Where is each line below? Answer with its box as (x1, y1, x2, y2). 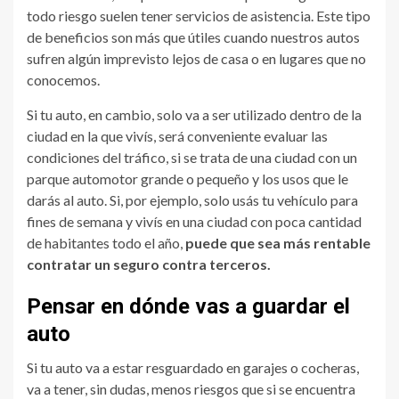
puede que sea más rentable (185, 234, 370, 252)
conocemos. (27, 71, 100, 89)
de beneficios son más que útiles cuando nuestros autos (27, 28, 360, 46)
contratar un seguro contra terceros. (27, 256, 273, 273)
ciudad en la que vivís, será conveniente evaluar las (27, 127, 328, 145)
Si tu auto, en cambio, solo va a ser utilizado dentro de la (27, 106, 362, 124)
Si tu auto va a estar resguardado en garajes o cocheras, (27, 359, 359, 377)
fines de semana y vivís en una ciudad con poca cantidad (27, 213, 362, 231)
